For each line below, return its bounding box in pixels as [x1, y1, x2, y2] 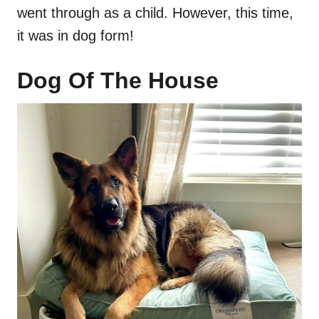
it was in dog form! [17, 28, 134, 44]
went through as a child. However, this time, [17, 5, 293, 21]
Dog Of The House [17, 68, 219, 94]
